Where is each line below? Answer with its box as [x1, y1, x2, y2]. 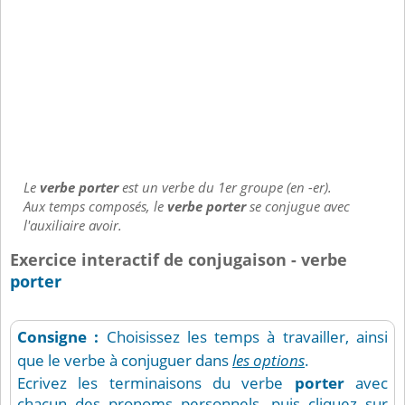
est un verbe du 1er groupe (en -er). [122, 178, 332, 197]
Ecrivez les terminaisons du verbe [17, 372, 295, 394]
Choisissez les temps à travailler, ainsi [106, 326, 389, 348]
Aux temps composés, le [24, 197, 167, 216]
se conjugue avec [246, 197, 350, 216]
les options [232, 350, 305, 372]
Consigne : [17, 326, 107, 348]
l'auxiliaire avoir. [24, 216, 122, 235]
